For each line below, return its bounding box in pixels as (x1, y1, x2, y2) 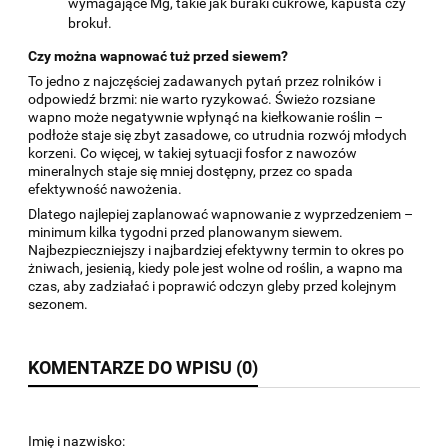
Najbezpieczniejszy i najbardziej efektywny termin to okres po (28, 242, 404, 259)
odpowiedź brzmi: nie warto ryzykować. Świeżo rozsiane (28, 91, 375, 108)
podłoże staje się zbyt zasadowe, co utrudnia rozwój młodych (28, 127, 407, 144)
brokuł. (68, 15, 112, 32)
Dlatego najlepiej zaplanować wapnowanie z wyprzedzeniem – (28, 206, 413, 223)
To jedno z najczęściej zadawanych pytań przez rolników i (28, 73, 381, 90)
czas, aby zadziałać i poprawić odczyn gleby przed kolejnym (28, 278, 396, 295)
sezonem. (28, 296, 88, 313)
